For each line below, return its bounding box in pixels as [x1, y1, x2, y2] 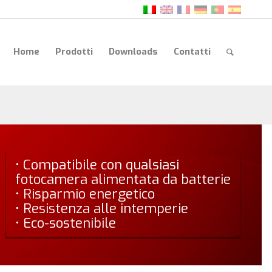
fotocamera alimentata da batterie [15, 171, 231, 189]
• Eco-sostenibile [15, 214, 116, 233]
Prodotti [55, 46, 93, 58]
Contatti [174, 46, 211, 58]
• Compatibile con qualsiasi [15, 156, 179, 174]
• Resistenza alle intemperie [15, 200, 188, 218]
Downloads [109, 46, 158, 58]
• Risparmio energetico [15, 185, 155, 203]
